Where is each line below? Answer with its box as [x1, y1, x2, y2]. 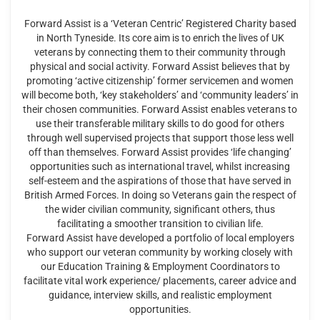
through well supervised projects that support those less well [26, 132, 294, 144]
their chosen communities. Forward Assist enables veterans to [23, 104, 297, 115]
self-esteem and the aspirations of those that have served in [29, 175, 291, 186]
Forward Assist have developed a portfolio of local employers [26, 232, 294, 244]
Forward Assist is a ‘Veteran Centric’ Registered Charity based [24, 18, 296, 29]
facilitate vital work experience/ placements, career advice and [24, 275, 296, 286]
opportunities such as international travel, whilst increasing [30, 161, 290, 172]
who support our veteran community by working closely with [27, 246, 293, 258]
